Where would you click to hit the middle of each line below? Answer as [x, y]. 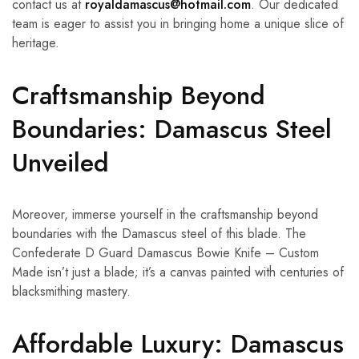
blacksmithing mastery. [71, 292]
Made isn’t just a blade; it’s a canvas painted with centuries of [178, 272]
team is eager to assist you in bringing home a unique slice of [178, 24]
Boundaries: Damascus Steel [172, 129]
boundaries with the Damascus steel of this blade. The [159, 234]
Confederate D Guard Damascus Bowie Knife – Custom [165, 253]
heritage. [36, 43]
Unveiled [61, 163]
